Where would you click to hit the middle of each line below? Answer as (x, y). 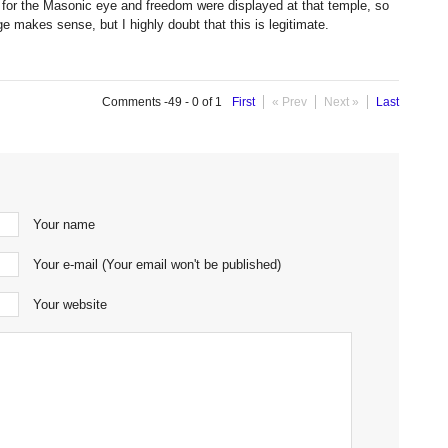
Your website (70, 304)
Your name (64, 224)
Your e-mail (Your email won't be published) (157, 264)
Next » (341, 102)
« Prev (289, 102)
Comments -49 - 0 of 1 (162, 102)
